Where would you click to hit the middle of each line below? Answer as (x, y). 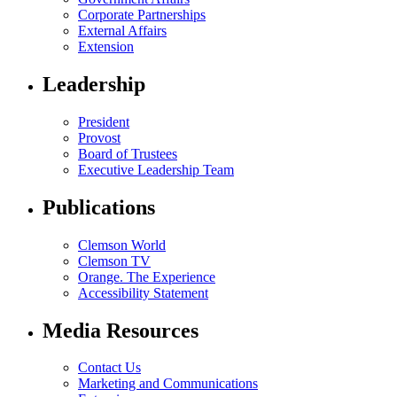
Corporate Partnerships (142, 14)
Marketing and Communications (168, 384)
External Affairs (122, 30)
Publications (99, 207)
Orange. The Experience (147, 276)
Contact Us (109, 368)
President (104, 121)
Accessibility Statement (143, 292)
